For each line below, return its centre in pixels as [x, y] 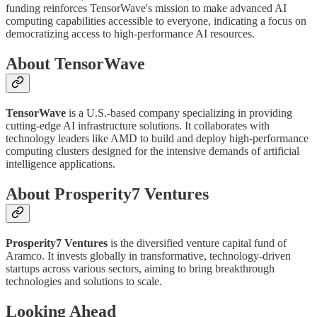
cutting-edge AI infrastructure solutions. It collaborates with [138, 126]
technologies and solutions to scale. [84, 281]
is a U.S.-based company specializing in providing [179, 113]
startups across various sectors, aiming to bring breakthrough [140, 268]
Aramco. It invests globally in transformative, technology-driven [148, 255]
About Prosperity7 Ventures [107, 194]
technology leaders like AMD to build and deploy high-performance [157, 139]
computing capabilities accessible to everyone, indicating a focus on [156, 21]
